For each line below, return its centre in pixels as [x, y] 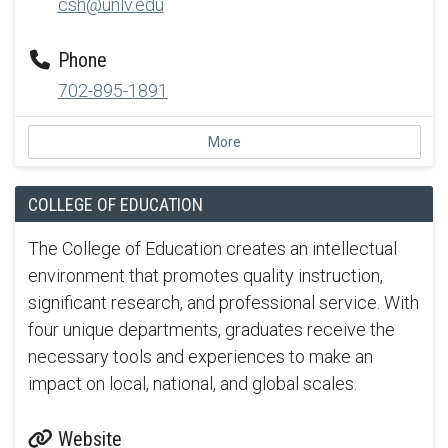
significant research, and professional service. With [223, 302]
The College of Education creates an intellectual [212, 248]
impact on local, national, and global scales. [192, 383]
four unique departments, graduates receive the [211, 329]
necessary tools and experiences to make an [200, 356]
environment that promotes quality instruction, [205, 275]
